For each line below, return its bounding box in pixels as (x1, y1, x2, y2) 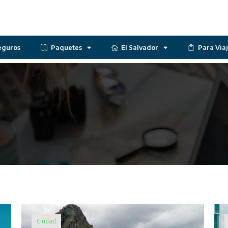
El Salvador (121, 43, 159, 51)
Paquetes (50, 43, 82, 51)
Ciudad (37, 217, 56, 225)
